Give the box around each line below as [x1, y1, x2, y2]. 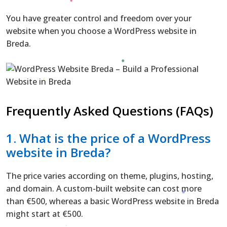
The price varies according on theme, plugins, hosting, [6, 170, 213, 181]
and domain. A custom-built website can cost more [6, 182, 202, 194]
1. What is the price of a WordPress [6, 129, 211, 146]
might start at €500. [6, 208, 83, 219]
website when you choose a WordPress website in [6, 25, 197, 36]
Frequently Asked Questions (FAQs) [6, 102, 213, 119]
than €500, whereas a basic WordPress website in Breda [6, 195, 219, 207]
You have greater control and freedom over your [6, 12, 192, 24]
